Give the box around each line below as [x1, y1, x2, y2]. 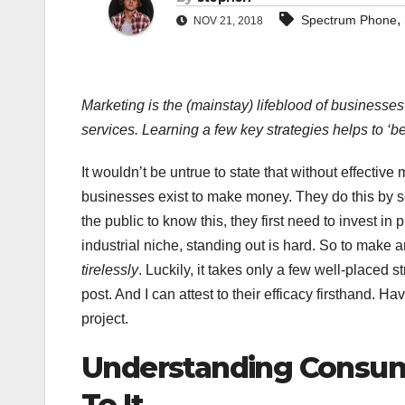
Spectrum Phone [301, 13, 397, 28]
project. [81, 311, 128, 327]
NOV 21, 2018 [191, 14, 263, 28]
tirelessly [81, 262, 138, 278]
